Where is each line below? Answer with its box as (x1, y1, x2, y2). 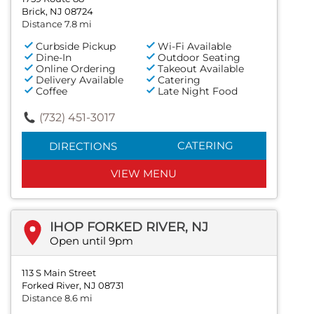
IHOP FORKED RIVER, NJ (50, 219, 208, 235)
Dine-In (36, 50, 71, 64)
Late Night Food (158, 84, 238, 97)
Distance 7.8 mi (22, 18, 92, 29)
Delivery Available (36, 73, 123, 86)
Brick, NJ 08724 (22, 5, 93, 17)
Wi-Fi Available (158, 39, 232, 53)
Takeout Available (158, 62, 245, 75)
